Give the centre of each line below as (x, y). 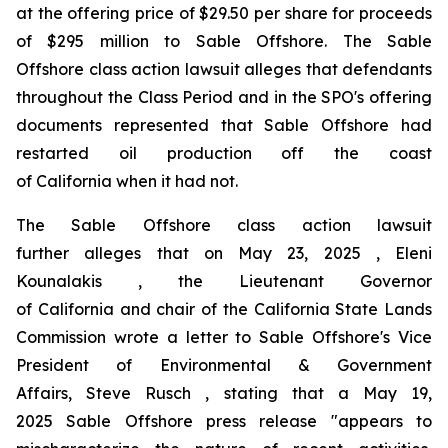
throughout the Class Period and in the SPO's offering (224, 97)
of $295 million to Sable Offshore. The (201, 41)
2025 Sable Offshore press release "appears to (224, 421)
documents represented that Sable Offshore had (224, 125)
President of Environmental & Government (224, 365)
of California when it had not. (127, 181)
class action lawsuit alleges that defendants (258, 69)
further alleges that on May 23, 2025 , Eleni (224, 253)
